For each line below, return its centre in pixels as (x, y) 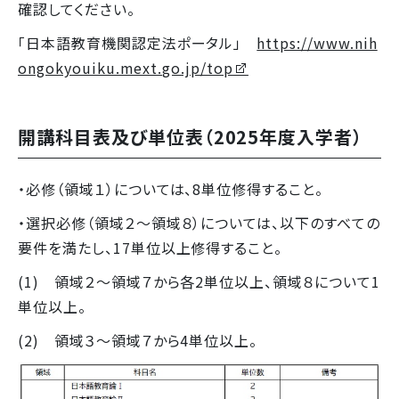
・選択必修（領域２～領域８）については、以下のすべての (199, 223)
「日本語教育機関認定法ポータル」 (138, 43)
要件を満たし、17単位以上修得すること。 (153, 248)
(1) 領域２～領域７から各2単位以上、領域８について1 (199, 282)
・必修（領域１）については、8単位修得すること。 (173, 189)
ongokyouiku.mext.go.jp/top (126, 68)
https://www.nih (317, 43)
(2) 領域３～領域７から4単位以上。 (140, 341)
